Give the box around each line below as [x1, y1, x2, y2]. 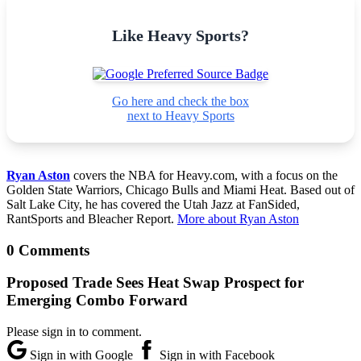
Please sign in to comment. [6, 325, 142, 339]
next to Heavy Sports [127, 108, 234, 122]
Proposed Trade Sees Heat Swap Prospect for [6, 274, 304, 292]
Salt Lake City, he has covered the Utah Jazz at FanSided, [6, 197, 300, 211]
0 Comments [6, 241, 89, 259]
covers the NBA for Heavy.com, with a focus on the [70, 168, 338, 182]
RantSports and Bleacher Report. [6, 211, 177, 226]
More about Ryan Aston [177, 211, 299, 226]
